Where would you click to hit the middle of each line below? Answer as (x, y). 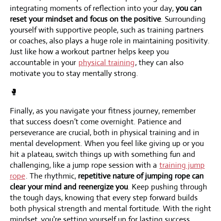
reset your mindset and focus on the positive (85, 19)
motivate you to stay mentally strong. (74, 73)
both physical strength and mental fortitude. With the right (110, 208)
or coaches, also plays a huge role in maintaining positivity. (110, 40)
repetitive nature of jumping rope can (141, 176)
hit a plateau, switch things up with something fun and (103, 154)
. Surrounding (183, 19)
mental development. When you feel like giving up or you (107, 143)
